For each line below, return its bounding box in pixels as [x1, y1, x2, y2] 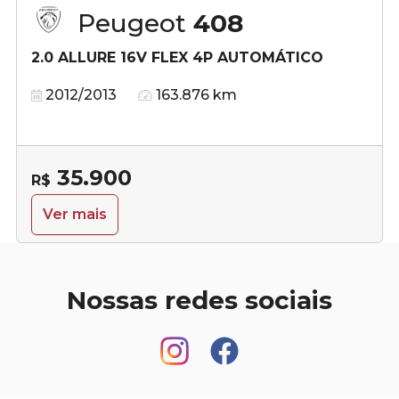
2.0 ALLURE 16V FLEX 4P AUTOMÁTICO [31, 48, 323, 66]
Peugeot [77, 7, 193, 38]
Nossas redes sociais [67, 284, 332, 315]
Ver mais [43, 205, 107, 223]
